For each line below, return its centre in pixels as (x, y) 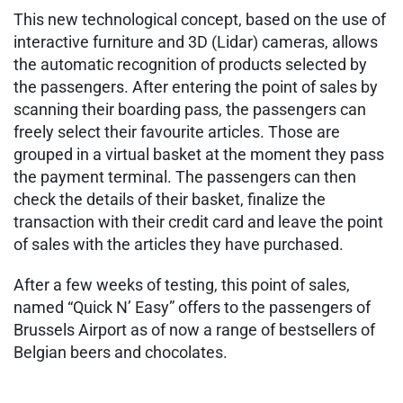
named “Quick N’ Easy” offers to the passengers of (192, 307)
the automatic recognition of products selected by (190, 64)
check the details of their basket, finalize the (170, 199)
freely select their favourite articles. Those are (177, 131)
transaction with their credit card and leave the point (198, 221)
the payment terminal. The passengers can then (185, 176)
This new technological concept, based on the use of (200, 19)
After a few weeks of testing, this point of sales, (182, 284)
